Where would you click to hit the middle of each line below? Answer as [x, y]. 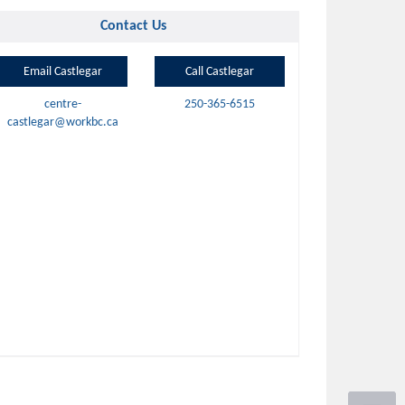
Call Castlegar [220, 72]
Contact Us [134, 27]
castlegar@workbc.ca [62, 123]
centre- [62, 105]
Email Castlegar [62, 72]
